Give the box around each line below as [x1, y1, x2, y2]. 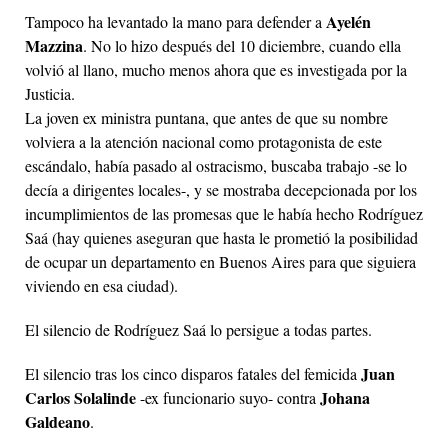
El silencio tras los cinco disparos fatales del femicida [25, 362, 361, 384]
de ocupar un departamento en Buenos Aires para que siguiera [25, 250, 416, 272]
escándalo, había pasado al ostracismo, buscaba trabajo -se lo [25, 154, 407, 176]
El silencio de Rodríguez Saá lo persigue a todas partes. [25, 318, 372, 340]
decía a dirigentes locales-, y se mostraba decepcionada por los [25, 178, 417, 200]
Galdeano [25, 409, 90, 433]
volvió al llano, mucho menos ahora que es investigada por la [25, 58, 407, 80]
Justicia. [25, 82, 75, 104]
